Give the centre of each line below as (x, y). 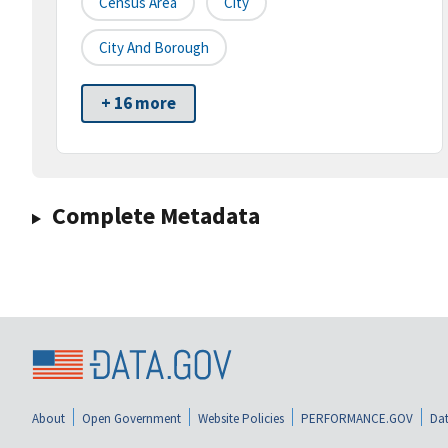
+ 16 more (138, 103)
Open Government (131, 418)
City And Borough (154, 48)
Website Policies (241, 418)
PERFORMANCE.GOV (357, 418)
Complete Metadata (155, 216)
